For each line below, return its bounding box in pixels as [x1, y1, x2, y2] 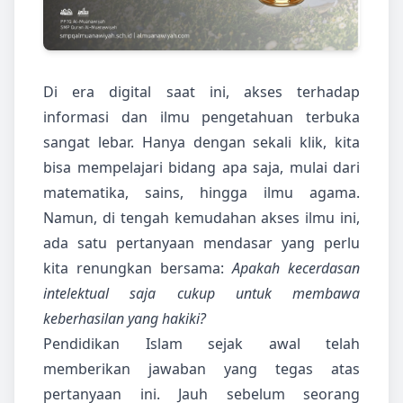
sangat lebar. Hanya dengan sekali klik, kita [43, 132, 360, 153]
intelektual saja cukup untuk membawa [43, 283, 360, 304]
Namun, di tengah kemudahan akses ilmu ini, [43, 208, 360, 228]
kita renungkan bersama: [43, 258, 232, 279]
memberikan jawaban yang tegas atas [43, 359, 360, 380]
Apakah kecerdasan [232, 258, 360, 279]
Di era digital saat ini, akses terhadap [43, 82, 360, 103]
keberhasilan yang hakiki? [43, 309, 206, 329]
